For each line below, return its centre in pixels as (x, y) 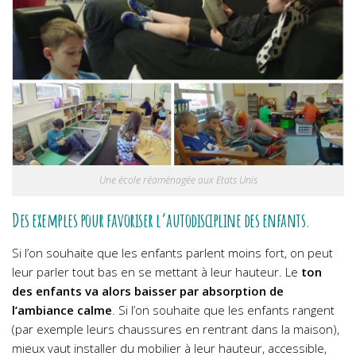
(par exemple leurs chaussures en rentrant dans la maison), (176, 329)
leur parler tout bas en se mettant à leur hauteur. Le (157, 271)
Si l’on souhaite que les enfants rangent (226, 310)
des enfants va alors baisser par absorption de (148, 290)
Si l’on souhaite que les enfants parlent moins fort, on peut (172, 252)
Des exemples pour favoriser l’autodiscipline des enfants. (161, 219)
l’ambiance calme (62, 310)
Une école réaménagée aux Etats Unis (178, 180)
